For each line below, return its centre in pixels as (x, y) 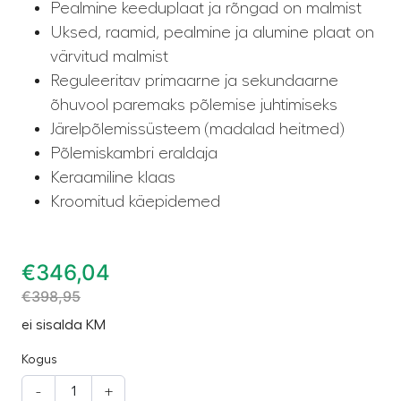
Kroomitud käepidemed (135, 201)
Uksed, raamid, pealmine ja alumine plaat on (212, 32)
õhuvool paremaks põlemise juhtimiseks (194, 104)
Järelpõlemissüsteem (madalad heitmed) (197, 128)
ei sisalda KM (64, 324)
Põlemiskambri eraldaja (134, 153)
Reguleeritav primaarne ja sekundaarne (194, 80)
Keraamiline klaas (113, 177)
